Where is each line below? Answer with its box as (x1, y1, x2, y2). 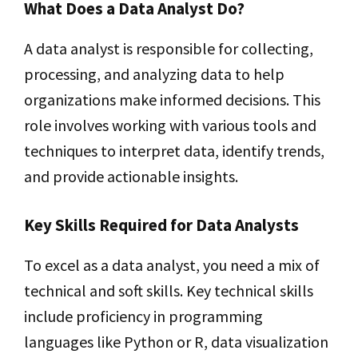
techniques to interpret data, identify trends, (24, 140, 324, 161)
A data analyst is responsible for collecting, (24, 38, 313, 58)
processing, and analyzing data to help (24, 63, 284, 84)
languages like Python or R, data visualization (24, 331, 328, 352)
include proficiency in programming (24, 305, 263, 326)
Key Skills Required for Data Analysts (24, 213, 299, 236)
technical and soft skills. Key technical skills (24, 280, 313, 300)
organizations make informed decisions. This (24, 89, 320, 109)
